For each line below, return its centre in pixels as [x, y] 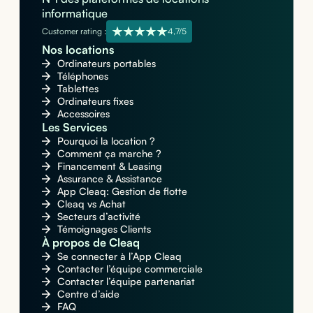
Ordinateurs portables [106, 63]
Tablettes [78, 88]
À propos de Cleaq [90, 242]
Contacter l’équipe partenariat [126, 281]
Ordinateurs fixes [95, 101]
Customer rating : [74, 31]
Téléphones [82, 75]
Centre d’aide [88, 293]
